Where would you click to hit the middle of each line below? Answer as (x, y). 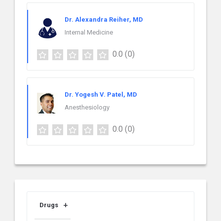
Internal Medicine (89, 33)
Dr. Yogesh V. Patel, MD (101, 95)
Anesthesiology (87, 108)
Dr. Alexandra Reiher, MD (104, 20)
